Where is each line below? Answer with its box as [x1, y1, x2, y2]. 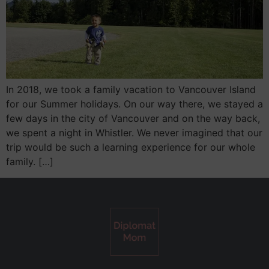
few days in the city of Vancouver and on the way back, [6, 112, 260, 125]
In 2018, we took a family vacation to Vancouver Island [6, 83, 256, 96]
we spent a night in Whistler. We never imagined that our [6, 127, 262, 139]
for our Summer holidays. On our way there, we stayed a [6, 98, 263, 110]
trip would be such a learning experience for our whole [6, 141, 255, 154]
